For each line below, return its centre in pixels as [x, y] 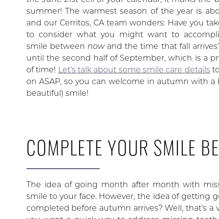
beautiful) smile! [57, 93]
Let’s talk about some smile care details [134, 70]
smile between [57, 46]
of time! [42, 70]
